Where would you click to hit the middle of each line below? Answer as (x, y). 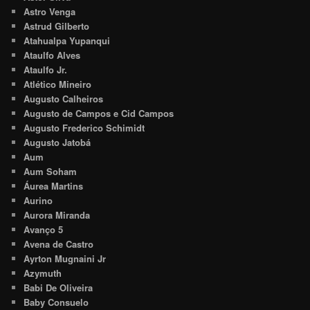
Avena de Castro (59, 244)
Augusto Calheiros (64, 99)
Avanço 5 (44, 230)
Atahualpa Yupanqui (67, 41)
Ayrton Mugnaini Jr (65, 259)
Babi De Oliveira (58, 288)
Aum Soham (51, 172)
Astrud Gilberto (57, 26)
